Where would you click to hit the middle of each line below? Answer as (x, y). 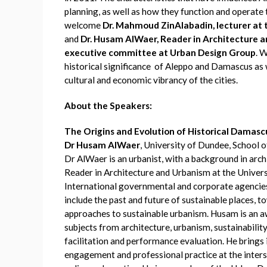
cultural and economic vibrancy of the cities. (152, 80)
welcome (83, 25)
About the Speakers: (108, 105)
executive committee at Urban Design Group (160, 52)
